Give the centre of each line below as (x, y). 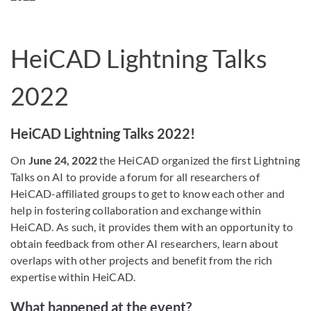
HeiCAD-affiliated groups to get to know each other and (148, 193)
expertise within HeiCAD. (73, 276)
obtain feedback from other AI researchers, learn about (145, 243)
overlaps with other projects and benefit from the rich (142, 260)
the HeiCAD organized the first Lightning (198, 160)
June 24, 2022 (62, 160)
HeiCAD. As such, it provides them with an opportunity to (152, 226)
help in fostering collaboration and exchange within (136, 210)
